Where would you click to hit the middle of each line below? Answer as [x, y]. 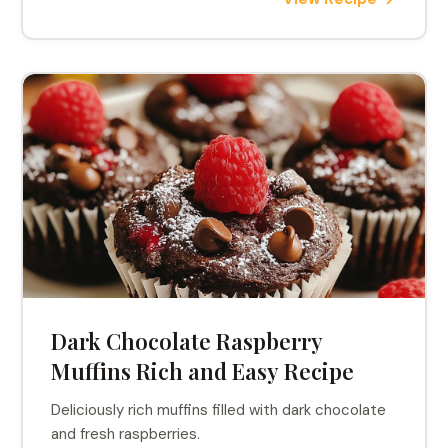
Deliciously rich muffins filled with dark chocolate [219, 410]
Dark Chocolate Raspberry [187, 341]
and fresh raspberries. [126, 434]
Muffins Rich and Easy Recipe [203, 371]
